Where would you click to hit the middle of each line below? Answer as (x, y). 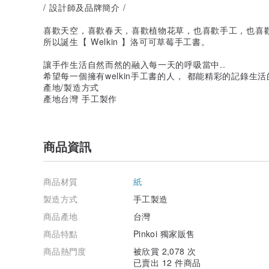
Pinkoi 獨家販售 (164, 233)
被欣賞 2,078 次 (165, 251)
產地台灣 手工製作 (80, 98)
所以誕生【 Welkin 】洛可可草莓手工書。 (127, 41)
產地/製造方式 (71, 87)
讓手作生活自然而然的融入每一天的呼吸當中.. (134, 64)
